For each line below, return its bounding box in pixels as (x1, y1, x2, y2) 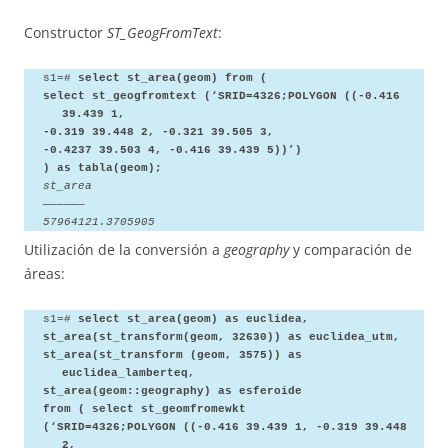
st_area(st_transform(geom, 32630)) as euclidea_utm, (42, 331, 400, 344)
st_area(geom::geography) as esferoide (42, 385, 302, 398)
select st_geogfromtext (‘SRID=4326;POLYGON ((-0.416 (42, 89, 400, 102)
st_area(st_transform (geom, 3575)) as (42, 349, 302, 362)
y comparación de (289, 240, 412, 260)
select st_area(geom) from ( (70, 71, 267, 84)
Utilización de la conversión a (24, 240, 224, 260)
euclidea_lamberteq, (61, 367, 195, 380)
